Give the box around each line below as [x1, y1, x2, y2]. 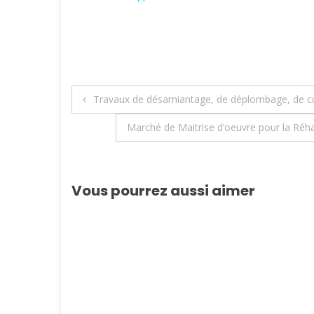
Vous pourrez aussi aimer [71, 180, 255, 200]
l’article [71, 141, 149, 172]
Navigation [71, 83, 191, 115]
